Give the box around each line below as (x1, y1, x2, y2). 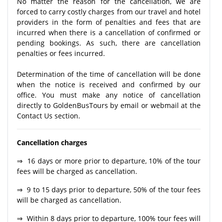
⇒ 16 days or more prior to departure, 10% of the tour (17, 156, 201, 166)
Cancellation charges (17, 137, 89, 147)
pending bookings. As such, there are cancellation (17, 38, 201, 48)
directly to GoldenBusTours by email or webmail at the (17, 100, 201, 110)
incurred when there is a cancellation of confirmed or (17, 27, 201, 37)
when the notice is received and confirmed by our (17, 79, 201, 89)
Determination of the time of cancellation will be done (17, 69, 201, 79)
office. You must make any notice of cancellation (17, 90, 201, 100)
